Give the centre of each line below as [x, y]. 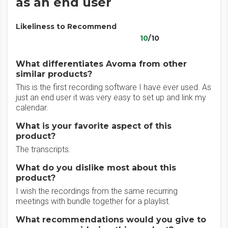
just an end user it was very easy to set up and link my [111, 97]
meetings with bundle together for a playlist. [93, 201]
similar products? [54, 74]
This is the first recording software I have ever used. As [113, 87]
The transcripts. [43, 149]
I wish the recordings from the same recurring [97, 191]
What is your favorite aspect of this [94, 126]
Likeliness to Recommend [66, 26]
